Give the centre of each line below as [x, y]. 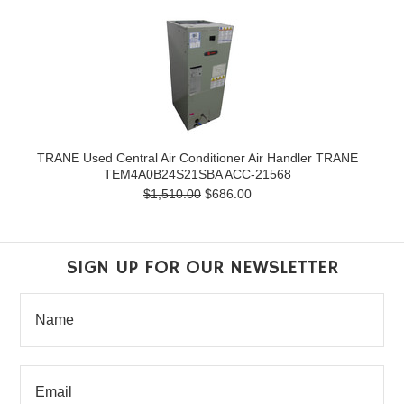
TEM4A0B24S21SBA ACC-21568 [197, 174]
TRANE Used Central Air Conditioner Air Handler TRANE [197, 158]
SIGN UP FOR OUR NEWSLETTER [202, 267]
